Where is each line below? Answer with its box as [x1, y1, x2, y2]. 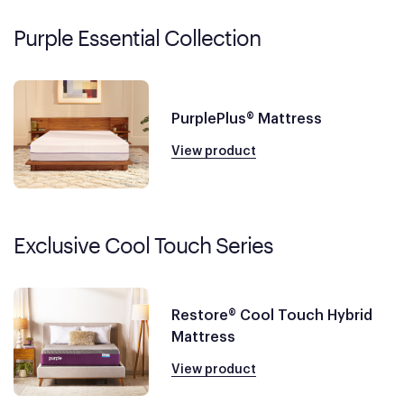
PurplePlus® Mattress [171, 111, 322, 126]
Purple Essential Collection [14, 24, 261, 50]
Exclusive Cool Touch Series [14, 232, 273, 258]
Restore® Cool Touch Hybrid [171, 308, 372, 323]
